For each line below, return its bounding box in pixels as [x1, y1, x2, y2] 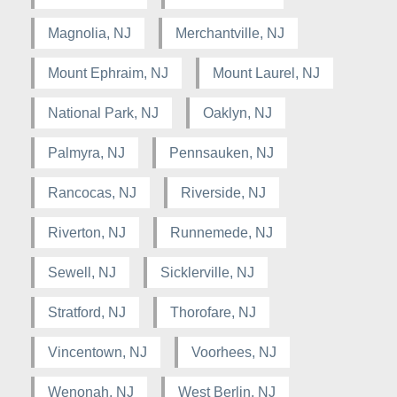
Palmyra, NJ [48, 144, 125, 160]
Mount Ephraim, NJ [48, 65, 168, 81]
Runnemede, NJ [170, 224, 273, 240]
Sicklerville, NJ [160, 264, 254, 280]
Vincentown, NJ [48, 344, 147, 360]
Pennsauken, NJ [169, 144, 274, 160]
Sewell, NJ [48, 264, 116, 280]
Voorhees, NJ [191, 344, 276, 360]
